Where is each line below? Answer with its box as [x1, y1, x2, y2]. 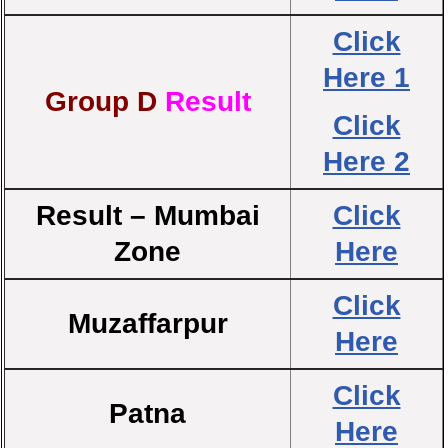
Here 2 [323, 146, 410, 177]
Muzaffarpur [67, 308, 228, 339]
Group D [44, 86, 165, 117]
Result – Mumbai [35, 200, 260, 231]
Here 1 [323, 62, 410, 93]
